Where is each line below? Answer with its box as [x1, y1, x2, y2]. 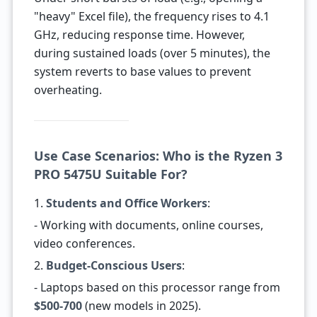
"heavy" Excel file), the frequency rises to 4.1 [33, 8, 270, 24]
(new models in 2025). [81, 298, 201, 313]
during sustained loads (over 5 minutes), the [33, 45, 270, 61]
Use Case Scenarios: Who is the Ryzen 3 [33, 147, 282, 164]
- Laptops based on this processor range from [33, 279, 280, 295]
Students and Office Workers [45, 195, 207, 211]
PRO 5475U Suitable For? [33, 166, 188, 183]
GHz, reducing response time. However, [33, 27, 245, 42]
